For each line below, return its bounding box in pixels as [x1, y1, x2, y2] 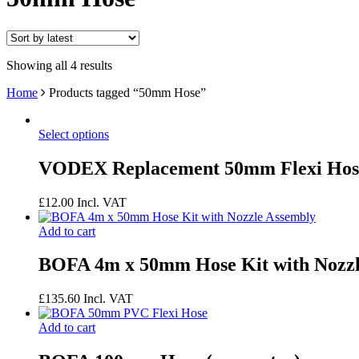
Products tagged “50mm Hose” [46, 85, 206, 99]
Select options [38, 127, 109, 141]
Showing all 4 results [6, 58, 112, 72]
